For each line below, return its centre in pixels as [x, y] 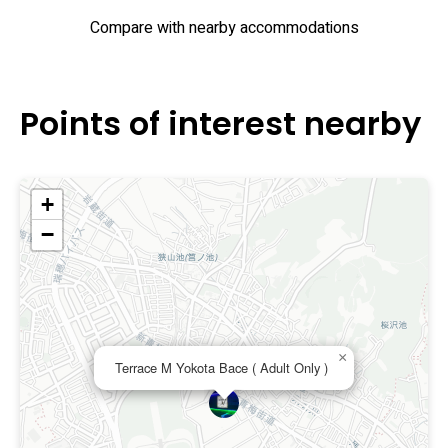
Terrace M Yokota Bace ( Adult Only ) [221, 367]
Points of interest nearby [220, 123]
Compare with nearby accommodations [224, 28]
